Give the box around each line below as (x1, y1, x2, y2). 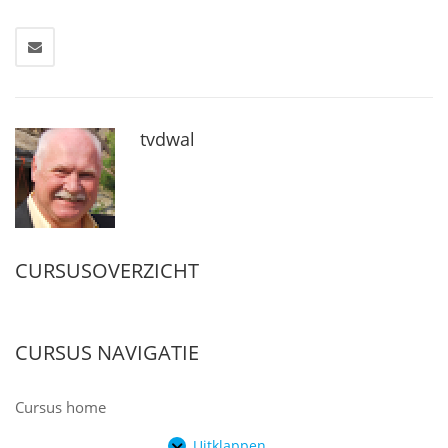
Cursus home (15, 396, 106, 417)
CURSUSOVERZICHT (15, 256, 199, 284)
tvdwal (140, 126, 195, 151)
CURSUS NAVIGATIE (15, 338, 199, 366)
